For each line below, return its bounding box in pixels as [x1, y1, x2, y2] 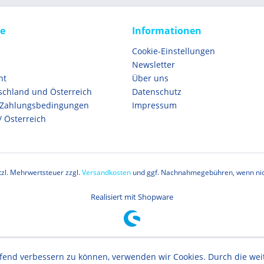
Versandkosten [81, 167, 131, 178]
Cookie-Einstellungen [132, 45, 215, 57]
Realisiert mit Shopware [91, 192, 173, 203]
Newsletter [132, 59, 175, 70]
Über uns [132, 72, 169, 84]
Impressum [132, 100, 177, 111]
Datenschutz [132, 86, 181, 97]
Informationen [132, 24, 202, 37]
